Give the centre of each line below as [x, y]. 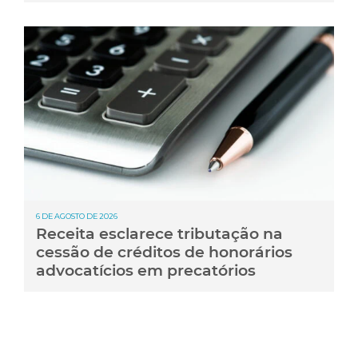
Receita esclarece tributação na [159, 234]
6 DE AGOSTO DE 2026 [77, 217]
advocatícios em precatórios [146, 270]
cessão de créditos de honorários [164, 252]
